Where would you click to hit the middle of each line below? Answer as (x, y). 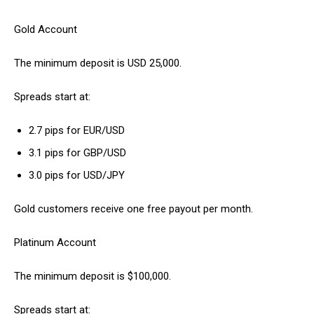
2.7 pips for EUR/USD (77, 131)
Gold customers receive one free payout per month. (134, 209)
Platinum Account (55, 243)
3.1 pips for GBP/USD (77, 153)
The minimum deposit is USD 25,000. (98, 63)
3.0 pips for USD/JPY (77, 176)
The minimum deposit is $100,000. (93, 277)
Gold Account (46, 30)
